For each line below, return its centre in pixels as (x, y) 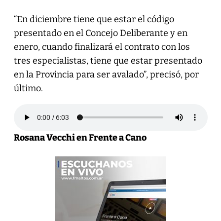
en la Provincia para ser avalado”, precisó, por (106, 74)
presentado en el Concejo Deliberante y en (100, 33)
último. (28, 88)
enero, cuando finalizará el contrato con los (102, 47)
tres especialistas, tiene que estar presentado (108, 60)
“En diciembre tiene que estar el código (94, 19)
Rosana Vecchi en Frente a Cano (80, 137)
